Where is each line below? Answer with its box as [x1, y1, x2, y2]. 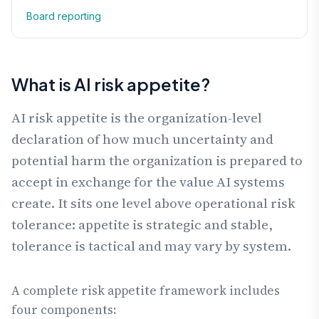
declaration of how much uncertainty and [11, 130, 273, 148]
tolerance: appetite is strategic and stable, [11, 215, 273, 234]
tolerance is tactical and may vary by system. [11, 236, 291, 255]
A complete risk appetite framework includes [11, 282, 280, 300]
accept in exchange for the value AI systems [11, 172, 285, 191]
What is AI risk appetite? [11, 73, 210, 95]
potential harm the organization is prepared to [11, 151, 303, 169]
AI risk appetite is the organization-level [11, 108, 262, 127]
